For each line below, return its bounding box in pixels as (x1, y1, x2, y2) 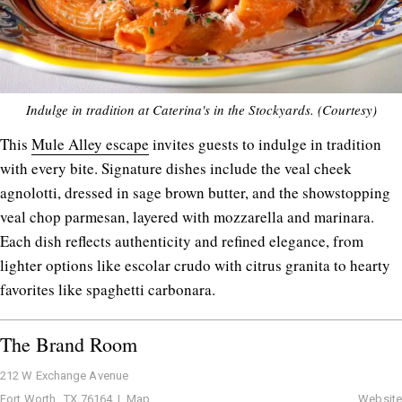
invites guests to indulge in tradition (149, 134, 381, 155)
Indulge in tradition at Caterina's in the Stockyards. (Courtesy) (25, 100, 377, 119)
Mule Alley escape (31, 134, 149, 155)
